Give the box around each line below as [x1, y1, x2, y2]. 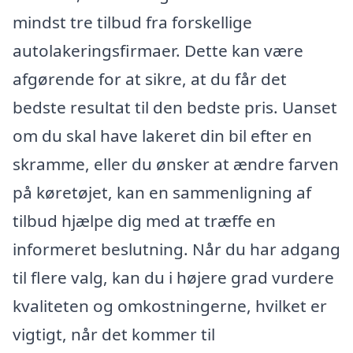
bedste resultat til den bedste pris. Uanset [13, 95, 337, 118]
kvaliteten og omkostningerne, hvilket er [13, 294, 327, 317]
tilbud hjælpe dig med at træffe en [13, 209, 276, 232]
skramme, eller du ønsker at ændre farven [13, 152, 339, 175]
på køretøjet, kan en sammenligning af [13, 180, 311, 203]
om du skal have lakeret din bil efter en [13, 124, 312, 147]
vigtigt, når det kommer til [13, 322, 215, 345]
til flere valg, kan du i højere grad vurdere [13, 266, 334, 288]
